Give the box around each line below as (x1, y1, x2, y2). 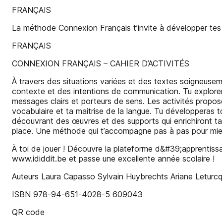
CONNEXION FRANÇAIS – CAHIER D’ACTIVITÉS (12, 58, 189, 68)
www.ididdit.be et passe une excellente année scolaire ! (12, 154, 215, 164)
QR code (12, 207, 45, 217)
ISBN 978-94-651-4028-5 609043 (12, 189, 143, 199)
